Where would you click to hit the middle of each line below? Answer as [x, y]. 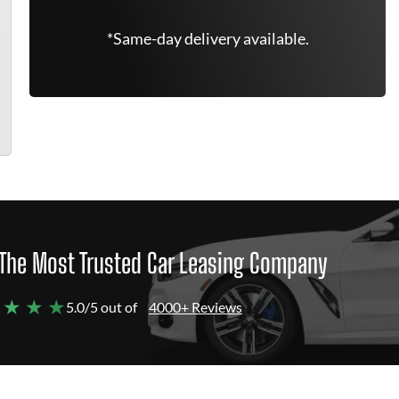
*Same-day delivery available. [208, 38]
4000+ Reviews [195, 307]
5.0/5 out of [102, 307]
